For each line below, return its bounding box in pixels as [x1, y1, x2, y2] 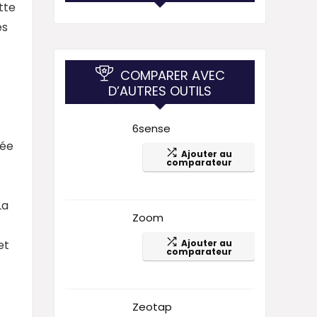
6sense [132, 120, 171, 136]
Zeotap [132, 299, 172, 314]
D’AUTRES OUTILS [108, 81, 212, 100]
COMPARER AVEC [120, 66, 225, 84]
